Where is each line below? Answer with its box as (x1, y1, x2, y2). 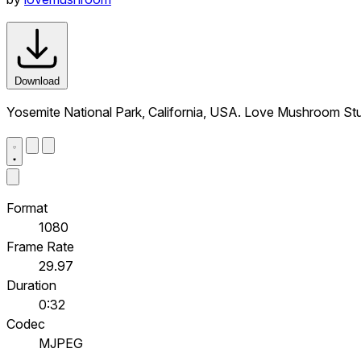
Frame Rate (6, 238, 74, 255)
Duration (6, 276, 56, 293)
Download (15, 74, 60, 87)
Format (6, 199, 48, 216)
